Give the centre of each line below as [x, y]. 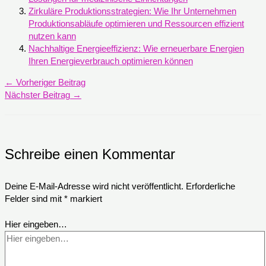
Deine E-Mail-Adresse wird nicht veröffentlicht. [94, 187]
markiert [85, 199]
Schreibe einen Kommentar [90, 155]
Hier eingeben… [36, 224]
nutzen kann [52, 37]
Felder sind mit [34, 199]
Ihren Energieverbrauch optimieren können [111, 61]
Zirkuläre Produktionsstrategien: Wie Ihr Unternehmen [132, 12]
